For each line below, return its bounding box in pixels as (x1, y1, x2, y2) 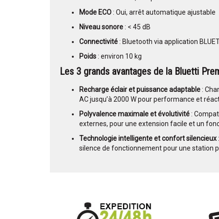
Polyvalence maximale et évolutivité (79, 110, 190, 118)
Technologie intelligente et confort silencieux (79, 134, 217, 143)
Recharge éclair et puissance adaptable (79, 86, 200, 94)
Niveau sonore (79, 23, 123, 31)
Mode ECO (79, 8, 111, 17)
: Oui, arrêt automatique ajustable (111, 8, 216, 17)
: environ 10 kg (96, 52, 142, 61)
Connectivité (79, 38, 118, 46)
